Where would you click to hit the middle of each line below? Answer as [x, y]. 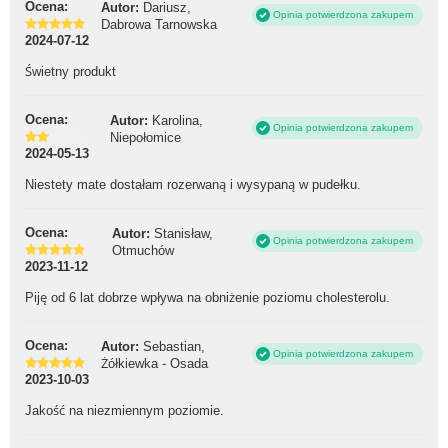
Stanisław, [183, 233]
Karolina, [177, 120]
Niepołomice [145, 137]
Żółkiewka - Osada [154, 363]
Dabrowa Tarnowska [159, 24]
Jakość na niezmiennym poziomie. [124, 411]
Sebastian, [174, 346]
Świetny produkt [70, 72]
